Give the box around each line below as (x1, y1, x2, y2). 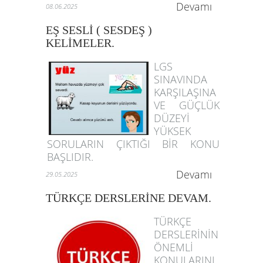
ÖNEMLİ (154, 240, 193, 254)
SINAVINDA (154, 72, 207, 86)
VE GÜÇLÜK (154, 98, 220, 112)
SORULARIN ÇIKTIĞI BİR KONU (47, 137, 220, 151)
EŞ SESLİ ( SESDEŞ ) (46, 23, 152, 36)
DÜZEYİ (154, 111, 190, 125)
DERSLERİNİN (154, 227, 218, 241)
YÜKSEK (154, 124, 191, 138)
